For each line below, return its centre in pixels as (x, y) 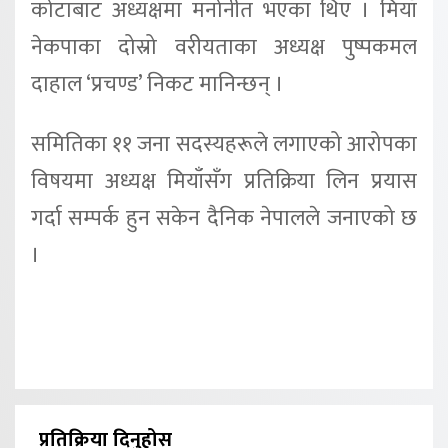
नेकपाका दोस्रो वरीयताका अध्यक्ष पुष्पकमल (224, 47)
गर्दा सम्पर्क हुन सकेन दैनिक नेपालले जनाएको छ (224, 218)
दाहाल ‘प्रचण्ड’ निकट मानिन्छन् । (157, 84)
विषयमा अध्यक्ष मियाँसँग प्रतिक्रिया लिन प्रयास (224, 181)
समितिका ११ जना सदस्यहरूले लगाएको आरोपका (224, 144)
